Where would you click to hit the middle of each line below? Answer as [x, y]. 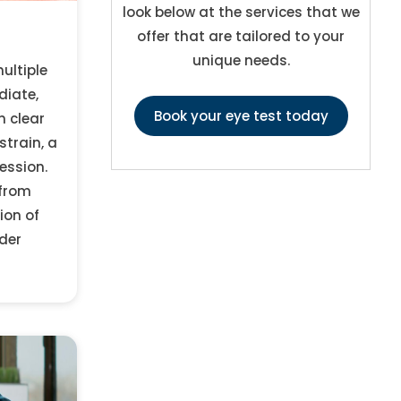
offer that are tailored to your [241, 37]
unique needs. [241, 61]
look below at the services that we [241, 13]
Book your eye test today [241, 116]
